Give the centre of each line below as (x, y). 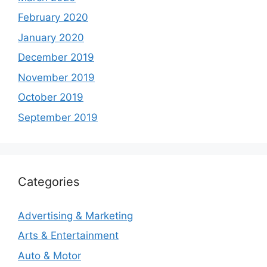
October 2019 (51, 97)
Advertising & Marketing (75, 215)
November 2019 (56, 77)
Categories (49, 181)
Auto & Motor (49, 255)
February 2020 (53, 17)
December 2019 (56, 57)
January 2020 (51, 37)
